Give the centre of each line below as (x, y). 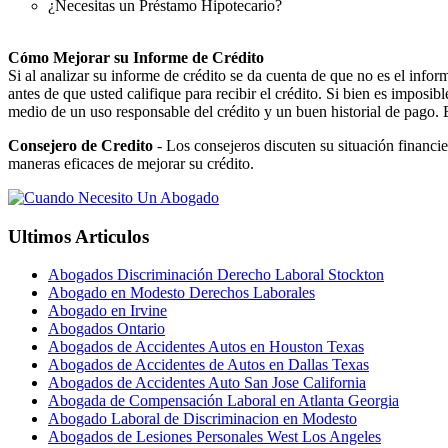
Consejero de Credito (80, 145)
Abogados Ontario (106, 329)
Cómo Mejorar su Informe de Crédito (136, 57)
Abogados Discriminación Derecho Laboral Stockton (216, 275)
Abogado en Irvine (107, 311)
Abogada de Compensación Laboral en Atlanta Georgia (223, 401)
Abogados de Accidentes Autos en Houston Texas (206, 347)
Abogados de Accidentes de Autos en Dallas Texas (208, 365)
